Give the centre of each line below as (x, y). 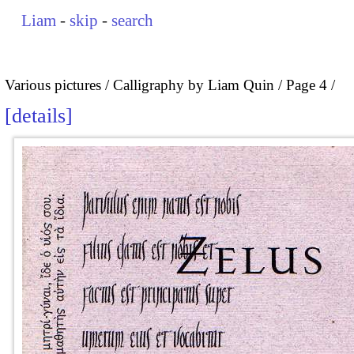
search (133, 21)
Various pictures (53, 85)
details (39, 116)
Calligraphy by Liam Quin (194, 85)
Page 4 (307, 85)
